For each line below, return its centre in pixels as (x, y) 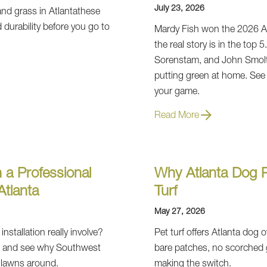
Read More (176, 116)
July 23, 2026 (179, 9)
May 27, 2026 (179, 212)
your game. (177, 92)
